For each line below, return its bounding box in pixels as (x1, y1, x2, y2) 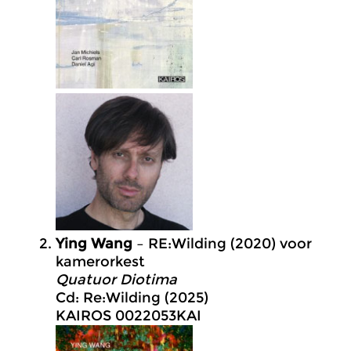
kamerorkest (56, 253, 145, 270)
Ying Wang (56, 235, 132, 252)
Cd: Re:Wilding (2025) (56, 289, 208, 306)
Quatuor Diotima (56, 271, 177, 288)
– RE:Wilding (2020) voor (132, 235, 312, 252)
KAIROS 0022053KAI (56, 307, 201, 324)
